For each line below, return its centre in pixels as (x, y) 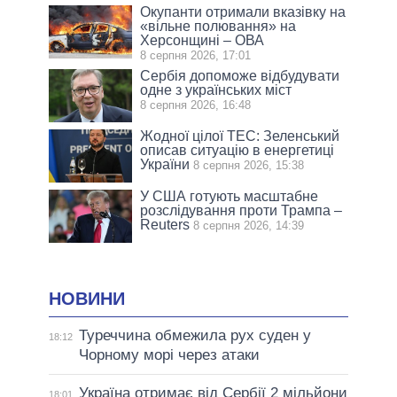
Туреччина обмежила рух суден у (195, 335)
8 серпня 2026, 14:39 (249, 226)
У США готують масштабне (230, 197)
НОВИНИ (87, 299)
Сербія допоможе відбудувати (240, 76)
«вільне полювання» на (218, 27)
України (165, 165)
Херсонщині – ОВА (202, 41)
